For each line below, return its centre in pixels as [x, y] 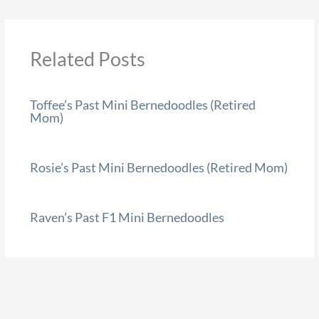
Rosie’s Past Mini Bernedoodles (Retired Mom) [158, 167]
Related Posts [87, 58]
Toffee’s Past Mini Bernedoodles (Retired [142, 104]
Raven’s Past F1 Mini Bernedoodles [127, 218]
